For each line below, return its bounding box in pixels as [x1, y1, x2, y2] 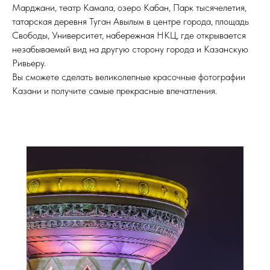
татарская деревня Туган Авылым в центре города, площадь [12, 16, 249, 27]
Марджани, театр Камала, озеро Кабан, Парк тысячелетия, [12, 2, 246, 13]
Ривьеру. [12, 57, 46, 69]
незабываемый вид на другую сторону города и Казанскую [12, 43, 248, 55]
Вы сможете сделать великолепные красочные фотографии [12, 71, 245, 83]
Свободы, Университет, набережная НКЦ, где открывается [12, 30, 246, 41]
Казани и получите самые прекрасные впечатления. [12, 85, 217, 96]
